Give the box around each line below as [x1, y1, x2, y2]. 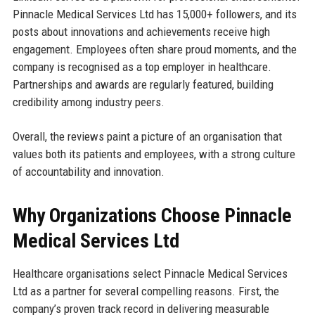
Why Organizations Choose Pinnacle [12, 204, 292, 228]
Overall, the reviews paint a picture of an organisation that [12, 129, 282, 144]
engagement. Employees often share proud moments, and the [12, 42, 297, 57]
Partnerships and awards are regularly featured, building [12, 77, 274, 92]
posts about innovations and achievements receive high [12, 25, 270, 39]
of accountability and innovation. [12, 165, 165, 179]
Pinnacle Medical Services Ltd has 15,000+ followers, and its [12, 7, 297, 22]
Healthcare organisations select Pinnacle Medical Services [12, 266, 288, 281]
